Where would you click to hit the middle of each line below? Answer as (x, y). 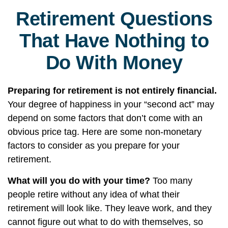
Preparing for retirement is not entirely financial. (112, 91)
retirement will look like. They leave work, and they (110, 208)
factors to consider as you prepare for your (94, 146)
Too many (171, 181)
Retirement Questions (114, 19)
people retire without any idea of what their (94, 194)
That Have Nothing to (114, 41)
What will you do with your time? (79, 181)
